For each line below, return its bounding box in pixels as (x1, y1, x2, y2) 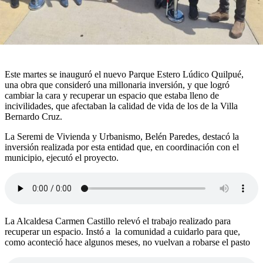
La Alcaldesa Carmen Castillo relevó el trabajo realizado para (5, 216, 231, 227)
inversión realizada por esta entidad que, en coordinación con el (5, 142, 239, 153)
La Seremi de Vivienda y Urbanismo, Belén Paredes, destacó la (5, 131, 239, 142)
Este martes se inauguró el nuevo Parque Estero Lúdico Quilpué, (5, 69, 244, 80)
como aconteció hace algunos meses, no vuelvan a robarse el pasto (5, 237, 250, 248)
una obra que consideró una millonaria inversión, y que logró (5, 80, 230, 90)
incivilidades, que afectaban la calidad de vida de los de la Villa (5, 101, 238, 112)
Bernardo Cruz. (5, 112, 62, 122)
